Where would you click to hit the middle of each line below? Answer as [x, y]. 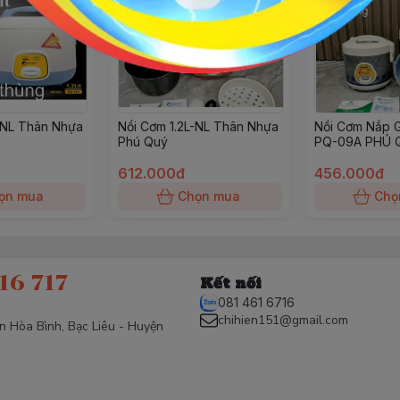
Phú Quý [143, 142]
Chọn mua [209, 196]
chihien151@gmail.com [283, 320]
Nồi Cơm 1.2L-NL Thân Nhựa [198, 126]
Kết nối [231, 283]
